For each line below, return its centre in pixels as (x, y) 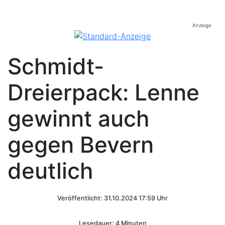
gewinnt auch (78, 118)
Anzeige (202, 25)
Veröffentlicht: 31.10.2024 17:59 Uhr (113, 198)
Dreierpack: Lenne (103, 92)
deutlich (50, 171)
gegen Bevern (81, 144)
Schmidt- (56, 66)
